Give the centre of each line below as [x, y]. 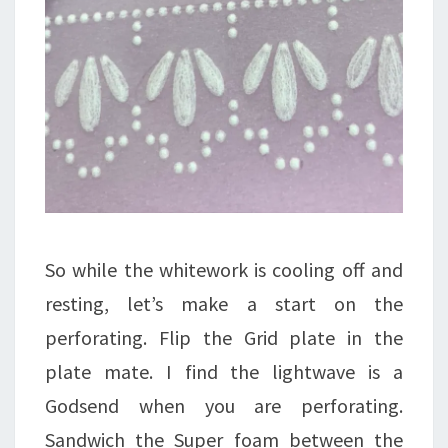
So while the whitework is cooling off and [224, 270]
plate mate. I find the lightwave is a [224, 372]
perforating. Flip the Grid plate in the [224, 338]
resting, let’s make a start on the [224, 304]
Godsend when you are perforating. [224, 406]
